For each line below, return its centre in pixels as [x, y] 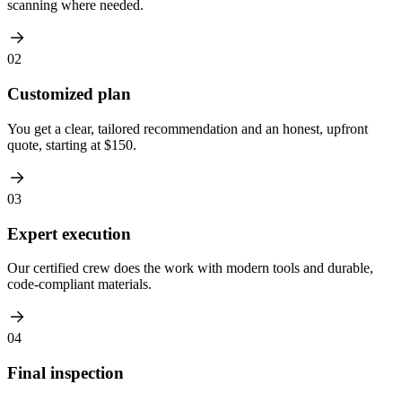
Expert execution [69, 233]
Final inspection [66, 373]
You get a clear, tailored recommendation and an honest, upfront [188, 128]
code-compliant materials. [79, 284]
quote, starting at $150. [72, 144]
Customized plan [69, 94]
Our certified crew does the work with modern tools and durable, [190, 268]
